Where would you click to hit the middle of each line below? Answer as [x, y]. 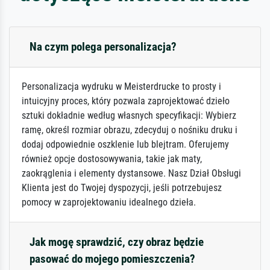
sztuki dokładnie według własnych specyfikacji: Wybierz [129, 116]
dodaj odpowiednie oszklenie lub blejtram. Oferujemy [125, 145]
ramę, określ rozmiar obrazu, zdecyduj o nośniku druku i [130, 130]
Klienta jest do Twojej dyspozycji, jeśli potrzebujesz [122, 188]
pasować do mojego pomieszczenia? [112, 259]
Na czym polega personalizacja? [103, 47]
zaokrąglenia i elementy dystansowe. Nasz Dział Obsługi [131, 174]
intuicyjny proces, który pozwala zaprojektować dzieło [126, 101]
